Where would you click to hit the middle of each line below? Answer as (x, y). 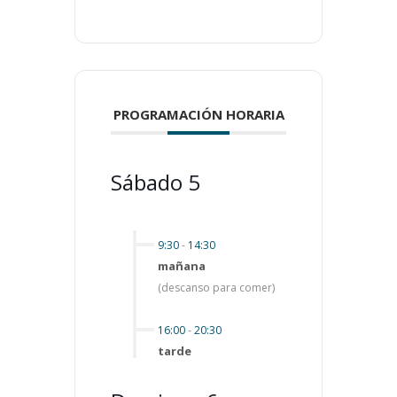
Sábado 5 (156, 182)
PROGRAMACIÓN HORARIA (198, 114)
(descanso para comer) (216, 287)
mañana (182, 265)
